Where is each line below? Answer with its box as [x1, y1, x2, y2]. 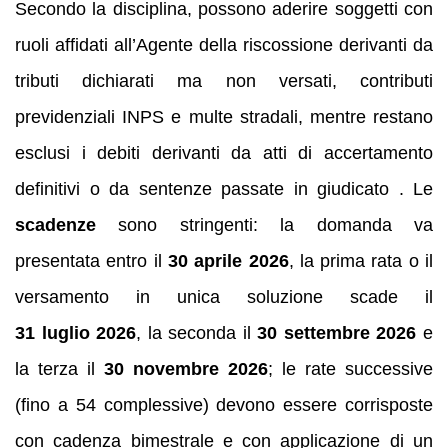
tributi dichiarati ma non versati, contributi [15, 71, 433, 92]
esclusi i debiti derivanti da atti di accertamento [15, 143, 433, 164]
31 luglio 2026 [15, 323, 137, 344]
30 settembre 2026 [257, 323, 417, 344]
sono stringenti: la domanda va [96, 215, 433, 236]
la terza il [15, 359, 104, 380]
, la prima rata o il [288, 251, 434, 272]
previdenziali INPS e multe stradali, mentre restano [15, 107, 433, 128]
